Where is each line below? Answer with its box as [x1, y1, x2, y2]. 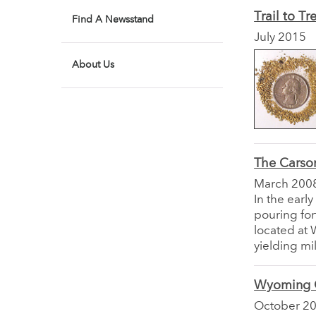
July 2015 [254, 32, 307, 44]
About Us [72, 60, 114, 70]
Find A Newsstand [72, 15, 154, 25]
